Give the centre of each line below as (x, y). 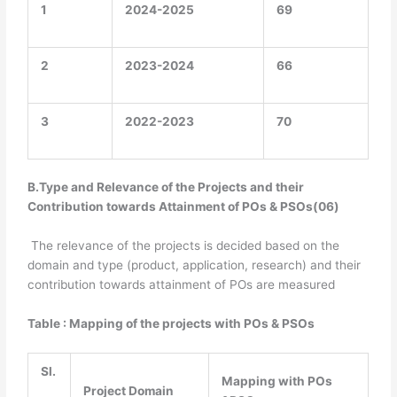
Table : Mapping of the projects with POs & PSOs (171, 323)
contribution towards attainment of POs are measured (182, 284)
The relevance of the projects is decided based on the (184, 245)
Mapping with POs (276, 381)
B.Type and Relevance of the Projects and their (166, 187)
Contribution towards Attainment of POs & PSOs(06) (184, 207)
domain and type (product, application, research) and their (195, 265)
